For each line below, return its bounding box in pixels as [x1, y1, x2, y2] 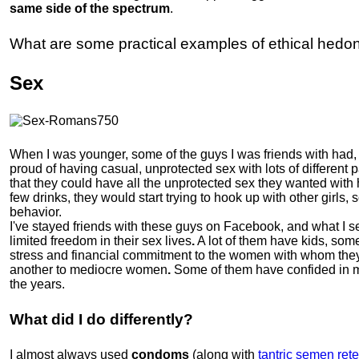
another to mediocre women [10, 263, 167, 276]
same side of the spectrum [10, 2, 170, 15]
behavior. [10, 205, 62, 219]
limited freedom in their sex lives [10, 234, 192, 248]
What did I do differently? [10, 311, 193, 328]
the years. [10, 277, 65, 291]
